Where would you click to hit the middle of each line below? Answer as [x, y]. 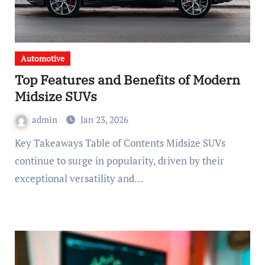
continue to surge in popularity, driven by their [119, 161]
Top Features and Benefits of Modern [127, 80]
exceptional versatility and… [79, 178]
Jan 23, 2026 [104, 119]
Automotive [42, 58]
